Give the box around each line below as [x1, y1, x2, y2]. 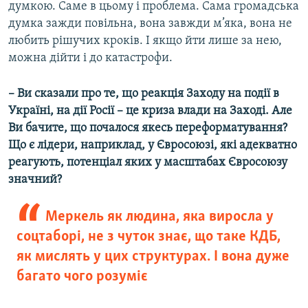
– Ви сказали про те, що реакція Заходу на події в [8, 87, 279, 101]
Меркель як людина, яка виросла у [45, 209, 274, 225]
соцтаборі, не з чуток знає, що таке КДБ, [16, 229, 280, 245]
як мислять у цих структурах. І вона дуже [16, 249, 289, 265]
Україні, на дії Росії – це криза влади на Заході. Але [8, 104, 292, 118]
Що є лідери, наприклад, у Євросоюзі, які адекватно [8, 139, 297, 153]
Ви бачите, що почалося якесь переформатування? [8, 122, 287, 135]
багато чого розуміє [16, 269, 148, 285]
